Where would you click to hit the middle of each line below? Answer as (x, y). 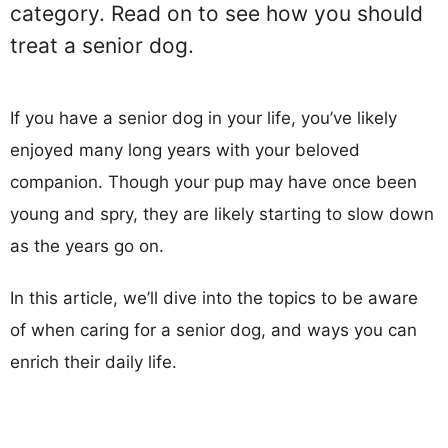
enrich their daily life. (93, 362)
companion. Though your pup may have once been (213, 182)
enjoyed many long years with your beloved (185, 150)
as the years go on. (87, 246)
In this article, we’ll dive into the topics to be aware (214, 298)
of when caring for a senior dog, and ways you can (213, 330)
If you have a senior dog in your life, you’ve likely (203, 118)
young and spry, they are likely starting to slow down (222, 214)
